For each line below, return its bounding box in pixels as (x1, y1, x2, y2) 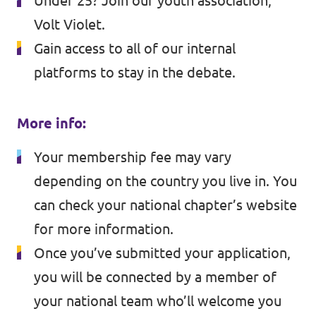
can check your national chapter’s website (34, 197, 297, 213)
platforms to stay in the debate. (34, 64, 236, 80)
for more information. (34, 221, 174, 237)
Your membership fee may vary (34, 149, 231, 165)
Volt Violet (34, 16, 102, 32)
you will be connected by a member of (34, 269, 276, 285)
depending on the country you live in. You (34, 173, 297, 189)
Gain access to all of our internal (34, 40, 236, 56)
